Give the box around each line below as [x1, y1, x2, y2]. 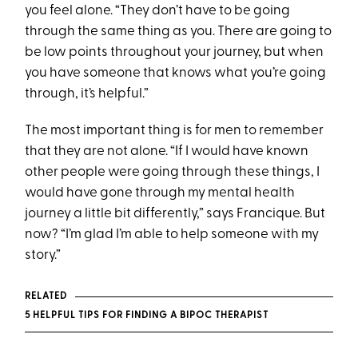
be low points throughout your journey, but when [25, 46, 324, 60]
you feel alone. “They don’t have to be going [25, 4, 291, 18]
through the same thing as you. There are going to [25, 25, 332, 39]
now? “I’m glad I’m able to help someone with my [25, 228, 320, 242]
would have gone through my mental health [25, 186, 296, 201]
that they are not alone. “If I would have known [25, 145, 309, 159]
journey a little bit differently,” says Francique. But [25, 207, 326, 221]
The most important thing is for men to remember [25, 124, 324, 138]
